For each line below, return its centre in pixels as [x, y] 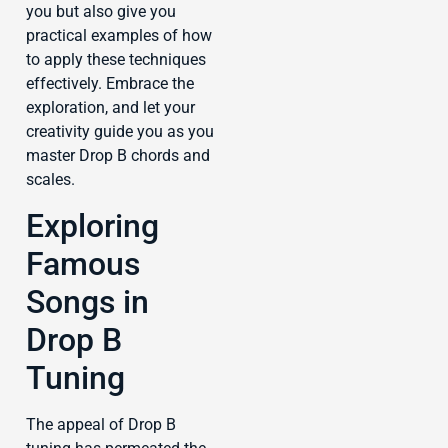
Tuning [75, 377]
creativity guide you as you [120, 132]
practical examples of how [119, 36]
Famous [83, 263]
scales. [50, 180]
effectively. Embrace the [110, 84]
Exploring [92, 225]
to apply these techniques [116, 60]
